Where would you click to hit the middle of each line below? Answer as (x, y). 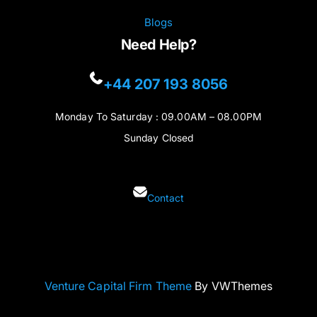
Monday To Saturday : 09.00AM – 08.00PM (158, 116)
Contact (166, 197)
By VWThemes (232, 286)
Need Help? (158, 45)
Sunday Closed (158, 137)
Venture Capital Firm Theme (118, 286)
